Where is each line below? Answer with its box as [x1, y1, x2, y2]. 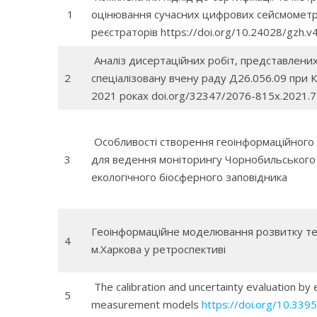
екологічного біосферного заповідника [91, 170, 287, 184]
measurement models [91, 297, 202, 311]
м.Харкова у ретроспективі [91, 242, 226, 256]
